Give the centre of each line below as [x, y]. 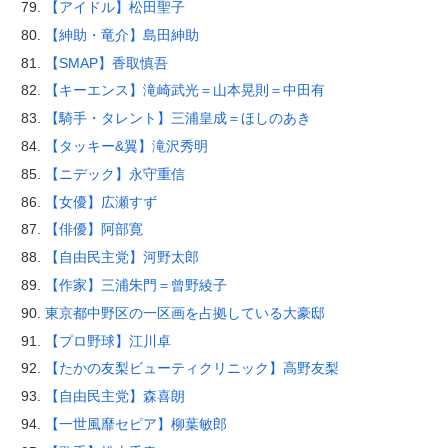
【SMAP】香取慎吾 [106, 62]
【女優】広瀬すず [100, 201]
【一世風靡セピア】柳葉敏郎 [135, 423]
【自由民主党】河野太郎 [121, 257]
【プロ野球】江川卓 [107, 340]
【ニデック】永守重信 [114, 173]
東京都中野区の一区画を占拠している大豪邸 [184, 312]
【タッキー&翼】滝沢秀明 [126, 145]
